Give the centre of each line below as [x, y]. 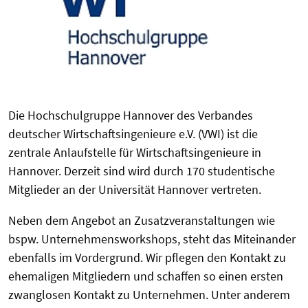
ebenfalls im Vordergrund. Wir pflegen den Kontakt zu [147, 258]
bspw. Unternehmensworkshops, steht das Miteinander [152, 239]
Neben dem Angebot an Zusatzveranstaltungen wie [142, 221]
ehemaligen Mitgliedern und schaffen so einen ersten [146, 276]
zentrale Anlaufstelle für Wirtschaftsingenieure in [135, 153]
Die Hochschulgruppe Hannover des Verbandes [131, 115]
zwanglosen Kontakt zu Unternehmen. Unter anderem [149, 295]
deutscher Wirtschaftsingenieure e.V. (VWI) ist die [133, 134]
